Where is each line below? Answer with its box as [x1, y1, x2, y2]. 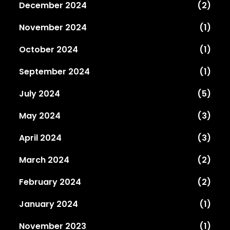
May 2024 [19, 109, 61, 122]
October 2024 [19, 43, 79, 55]
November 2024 [19, 21, 87, 33]
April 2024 [19, 131, 62, 144]
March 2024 [19, 154, 70, 166]
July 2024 [19, 87, 61, 100]
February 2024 [19, 176, 82, 188]
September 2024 [19, 65, 90, 78]
